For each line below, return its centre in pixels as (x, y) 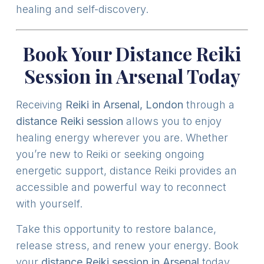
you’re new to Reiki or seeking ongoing (110, 154)
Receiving (40, 105)
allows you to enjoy (172, 121)
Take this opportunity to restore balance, (116, 229)
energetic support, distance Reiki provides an (126, 171)
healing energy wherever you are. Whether (122, 138)
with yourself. (49, 204)
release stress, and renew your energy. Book (127, 245)
